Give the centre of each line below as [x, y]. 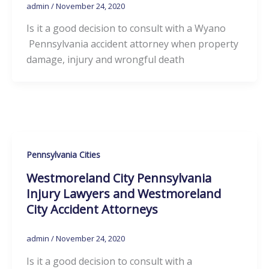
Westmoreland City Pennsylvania [119, 178]
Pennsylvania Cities [63, 155]
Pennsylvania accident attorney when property [132, 44]
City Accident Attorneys [92, 210]
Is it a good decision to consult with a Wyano [126, 29]
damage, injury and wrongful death [105, 60]
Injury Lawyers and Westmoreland [123, 194]
